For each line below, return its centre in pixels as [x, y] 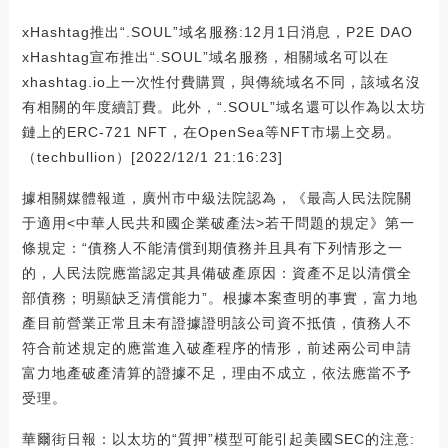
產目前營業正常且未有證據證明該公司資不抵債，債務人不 [216, 323]
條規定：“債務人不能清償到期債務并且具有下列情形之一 [212, 248]
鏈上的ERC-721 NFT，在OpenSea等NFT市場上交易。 [211, 132]
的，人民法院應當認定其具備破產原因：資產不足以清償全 [216, 273]
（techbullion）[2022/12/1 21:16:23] [152, 157]
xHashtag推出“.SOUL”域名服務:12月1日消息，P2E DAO [217, 32]
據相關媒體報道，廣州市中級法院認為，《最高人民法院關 [216, 198]
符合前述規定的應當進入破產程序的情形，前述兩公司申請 [216, 348]
